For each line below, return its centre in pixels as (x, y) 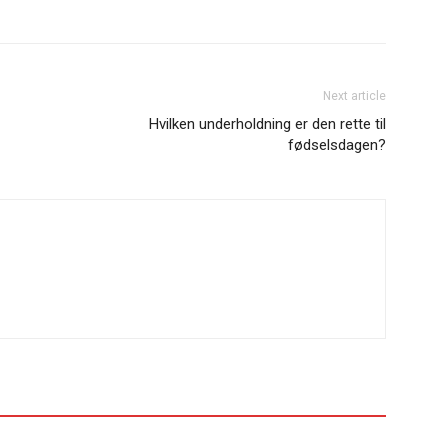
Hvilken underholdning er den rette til (267, 124)
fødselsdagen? (337, 145)
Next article (354, 96)
